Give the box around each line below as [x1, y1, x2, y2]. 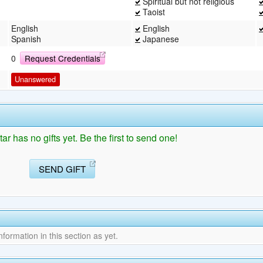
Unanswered [15, 73, 56, 85]
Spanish [11, 32, 41, 45]
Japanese [140, 32, 179, 45]
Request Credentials [25, 52, 101, 65]
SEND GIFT [39, 162, 86, 175]
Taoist [140, 5, 165, 18]
